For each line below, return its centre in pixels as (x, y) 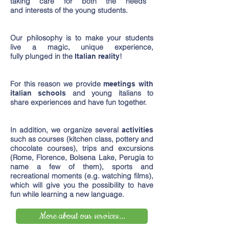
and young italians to (110, 93)
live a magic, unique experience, (82, 47)
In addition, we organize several (66, 130)
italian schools (38, 93)
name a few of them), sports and (82, 167)
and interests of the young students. (70, 10)
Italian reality (97, 56)
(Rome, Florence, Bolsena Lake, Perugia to (82, 157)
